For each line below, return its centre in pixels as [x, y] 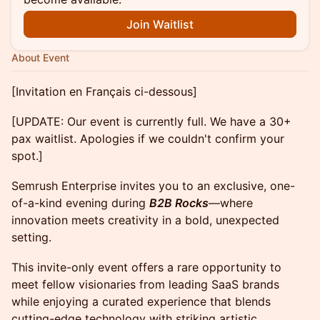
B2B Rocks [179, 203]
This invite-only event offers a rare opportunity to [146, 267]
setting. [31, 237]
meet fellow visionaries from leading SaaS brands [145, 284]
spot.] [27, 156]
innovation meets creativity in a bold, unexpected [145, 220]
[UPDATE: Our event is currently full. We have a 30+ [151, 121]
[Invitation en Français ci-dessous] [104, 91]
